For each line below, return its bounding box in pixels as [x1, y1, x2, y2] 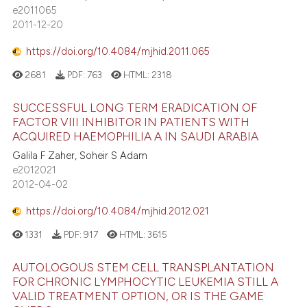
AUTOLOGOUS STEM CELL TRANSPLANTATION [12, 260, 275, 275]
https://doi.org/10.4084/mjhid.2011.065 [26, 45, 210, 58]
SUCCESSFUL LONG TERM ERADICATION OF [12, 100, 258, 114]
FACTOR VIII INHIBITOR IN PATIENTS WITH [12, 114, 250, 129]
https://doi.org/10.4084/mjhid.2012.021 [26, 204, 210, 217]
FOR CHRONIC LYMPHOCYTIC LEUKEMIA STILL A [12, 275, 279, 289]
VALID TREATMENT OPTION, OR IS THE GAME [12, 289, 265, 304]
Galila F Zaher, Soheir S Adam [12, 149, 148, 162]
